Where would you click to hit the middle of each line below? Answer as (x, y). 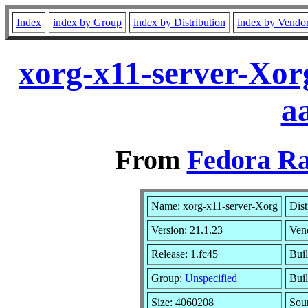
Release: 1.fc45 (185, 254)
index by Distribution (179, 22)
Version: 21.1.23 (187, 230)
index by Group (87, 22)
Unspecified (211, 278)
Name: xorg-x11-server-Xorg (214, 206)
